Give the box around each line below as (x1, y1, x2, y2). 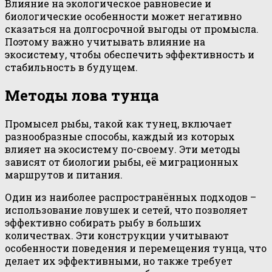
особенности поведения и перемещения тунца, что (5, 241, 267, 254)
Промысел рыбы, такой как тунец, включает (5, 117, 232, 130)
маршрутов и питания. (5, 168, 123, 181)
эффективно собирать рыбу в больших (5, 216, 202, 229)
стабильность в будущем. (5, 60, 138, 73)
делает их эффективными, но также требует (5, 254, 233, 267)
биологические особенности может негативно (5, 9, 242, 22)
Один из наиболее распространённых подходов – (5, 190, 256, 203)
